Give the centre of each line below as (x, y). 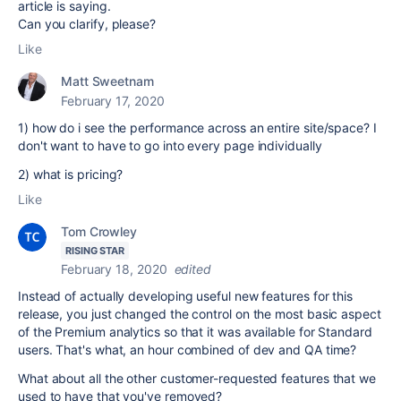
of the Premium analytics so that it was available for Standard (195, 331)
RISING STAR (95, 250)
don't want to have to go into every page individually (170, 145)
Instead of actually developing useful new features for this (186, 295)
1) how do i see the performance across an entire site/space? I (197, 127)
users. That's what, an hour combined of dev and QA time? (188, 349)
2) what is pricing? (71, 174)
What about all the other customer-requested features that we (197, 378)
